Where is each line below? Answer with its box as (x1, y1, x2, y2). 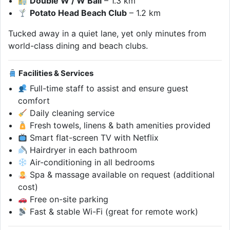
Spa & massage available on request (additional (27, 169, 215, 180)
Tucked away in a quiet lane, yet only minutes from (8, 28, 206, 39)
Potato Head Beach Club (30, 8, 127, 18)
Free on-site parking (27, 194, 109, 205)
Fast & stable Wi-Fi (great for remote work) (27, 206, 199, 217)
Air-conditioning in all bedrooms (27, 157, 155, 168)
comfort (18, 95, 50, 106)
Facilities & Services (17, 68, 94, 79)
